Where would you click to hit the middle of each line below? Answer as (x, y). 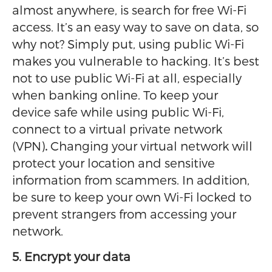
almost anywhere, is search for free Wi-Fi (129, 10)
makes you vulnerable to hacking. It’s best (136, 61)
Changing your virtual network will (151, 146)
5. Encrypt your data (71, 256)
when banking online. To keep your (115, 95)
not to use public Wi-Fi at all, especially (127, 78)
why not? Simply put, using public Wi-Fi (128, 44)
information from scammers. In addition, (131, 180)
